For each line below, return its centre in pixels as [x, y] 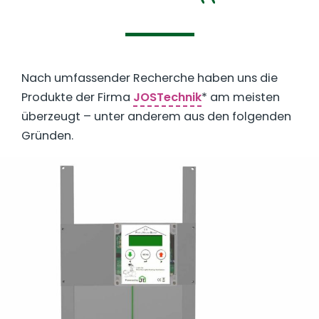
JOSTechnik [167, 97]
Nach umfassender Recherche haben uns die [150, 78]
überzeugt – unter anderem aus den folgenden [156, 116]
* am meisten [241, 97]
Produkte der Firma [77, 97]
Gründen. [47, 135]
